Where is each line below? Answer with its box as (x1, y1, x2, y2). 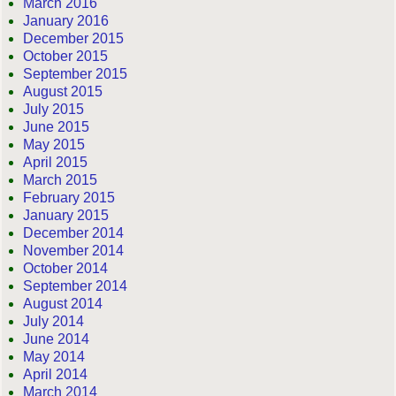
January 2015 (23, 208, 110, 224)
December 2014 (23, 225, 125, 241)
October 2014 (23, 261, 109, 277)
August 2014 (23, 296, 103, 312)
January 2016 (23, 13, 110, 29)
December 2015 (23, 31, 125, 47)
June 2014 (23, 331, 90, 347)
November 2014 (23, 243, 125, 259)
